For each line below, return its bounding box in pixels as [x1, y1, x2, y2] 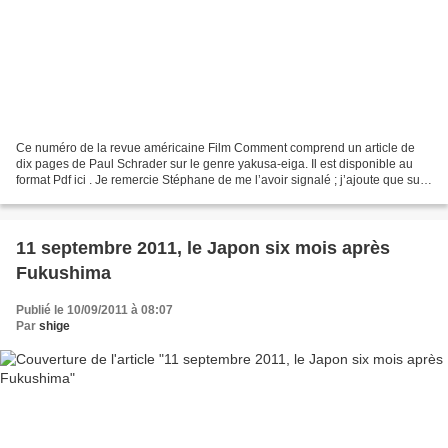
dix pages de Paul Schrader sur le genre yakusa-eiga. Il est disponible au [16, 157, 413, 172]
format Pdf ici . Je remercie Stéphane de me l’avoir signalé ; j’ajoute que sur [16, 173, 424, 188]
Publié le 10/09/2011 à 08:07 [16, 303, 173, 318]
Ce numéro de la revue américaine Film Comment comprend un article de [16, 141, 415, 156]
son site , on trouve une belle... [16, 189, 181, 204]
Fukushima [16, 263, 111, 284]
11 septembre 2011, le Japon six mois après [16, 238, 390, 259]
